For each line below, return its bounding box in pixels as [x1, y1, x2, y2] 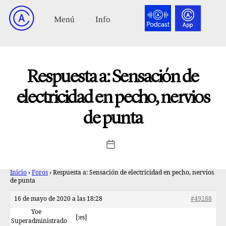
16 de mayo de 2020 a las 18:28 [14, 195, 102, 203]
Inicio [10, 169, 27, 177]
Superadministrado [11, 217, 67, 225]
